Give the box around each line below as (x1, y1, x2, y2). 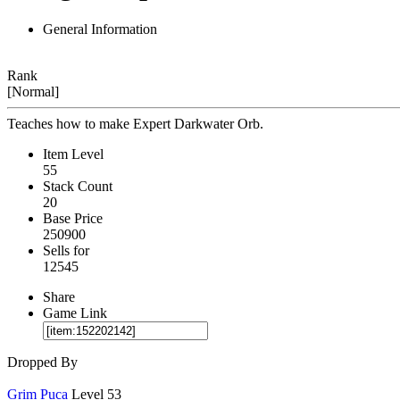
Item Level (43, 146, 104, 162)
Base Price (43, 210, 103, 226)
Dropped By (7, 354, 78, 370)
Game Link (43, 304, 107, 321)
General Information (43, 21, 157, 37)
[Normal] (7, 83, 59, 99)
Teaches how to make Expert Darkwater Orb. (7, 115, 263, 131)
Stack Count (43, 178, 112, 194)
